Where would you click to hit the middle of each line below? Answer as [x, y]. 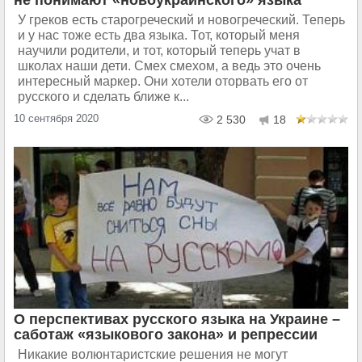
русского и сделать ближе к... [103, 96]
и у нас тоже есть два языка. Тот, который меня [159, 35]
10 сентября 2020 [56, 118]
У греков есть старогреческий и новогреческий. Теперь [181, 19]
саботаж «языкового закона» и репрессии [166, 334]
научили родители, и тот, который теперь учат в [159, 50]
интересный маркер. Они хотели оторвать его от [163, 81]
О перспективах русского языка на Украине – [177, 319]
